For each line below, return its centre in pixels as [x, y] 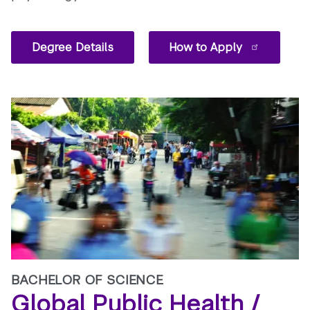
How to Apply [208, 47]
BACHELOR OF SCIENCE [88, 280]
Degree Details [72, 47]
